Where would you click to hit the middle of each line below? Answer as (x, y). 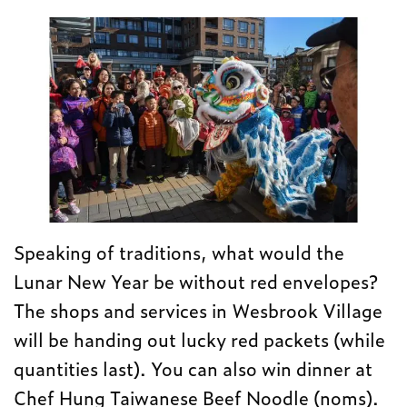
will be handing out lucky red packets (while (200, 339)
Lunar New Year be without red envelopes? (196, 281)
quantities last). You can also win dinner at (194, 368)
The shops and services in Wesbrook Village (199, 310)
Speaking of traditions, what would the (179, 252)
